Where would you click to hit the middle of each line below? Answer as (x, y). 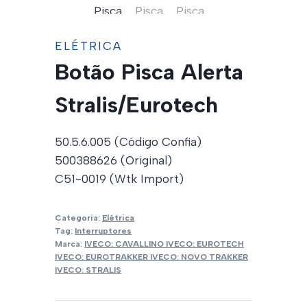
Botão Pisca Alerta (149, 72)
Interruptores (103, 231)
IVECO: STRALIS (88, 270)
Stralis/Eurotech (136, 105)
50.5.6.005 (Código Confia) (128, 142)
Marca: (70, 244)
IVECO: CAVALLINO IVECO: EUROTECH (164, 244)
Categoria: (78, 218)
